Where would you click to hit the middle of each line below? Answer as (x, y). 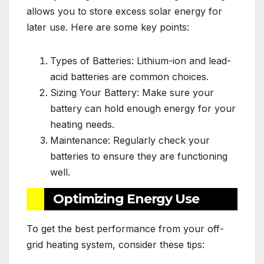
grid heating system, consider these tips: (115, 244)
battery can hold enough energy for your (143, 109)
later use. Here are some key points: (108, 27)
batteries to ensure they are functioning (139, 156)
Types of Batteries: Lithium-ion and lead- (141, 61)
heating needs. (82, 125)
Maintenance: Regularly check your (130, 141)
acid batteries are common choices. (129, 77)
